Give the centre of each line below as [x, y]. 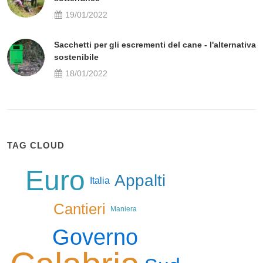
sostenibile [76, 57]
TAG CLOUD [36, 146]
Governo [95, 237]
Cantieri [80, 209]
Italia [100, 181]
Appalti [140, 181]
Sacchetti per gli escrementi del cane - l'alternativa [155, 45]
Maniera [124, 209]
